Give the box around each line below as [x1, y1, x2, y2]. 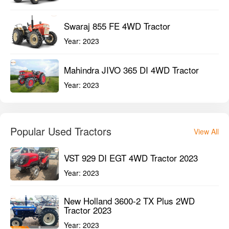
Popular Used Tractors [10, 124, 111, 139]
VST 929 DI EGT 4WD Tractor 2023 [64, 151, 198, 164]
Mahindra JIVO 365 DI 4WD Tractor [64, 63, 199, 76]
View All [194, 126, 219, 137]
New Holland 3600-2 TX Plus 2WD [64, 194, 195, 208]
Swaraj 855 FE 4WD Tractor [64, 19, 170, 32]
